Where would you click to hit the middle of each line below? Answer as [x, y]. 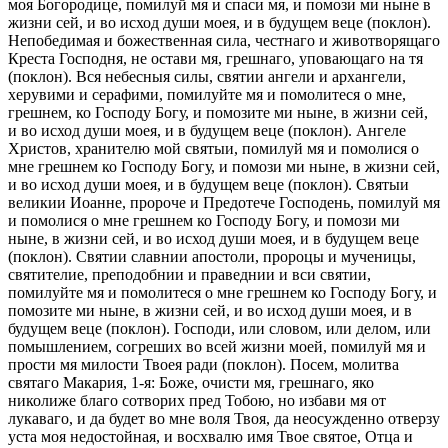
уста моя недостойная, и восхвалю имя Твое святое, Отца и [210, 436]
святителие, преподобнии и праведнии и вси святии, [189, 274]
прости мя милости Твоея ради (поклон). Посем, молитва [203, 364]
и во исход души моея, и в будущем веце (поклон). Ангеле [207, 130]
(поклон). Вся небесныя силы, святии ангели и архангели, [207, 76]
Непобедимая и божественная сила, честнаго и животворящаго [224, 40]
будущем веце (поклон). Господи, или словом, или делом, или [219, 328]
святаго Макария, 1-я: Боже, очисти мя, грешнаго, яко [191, 382]
